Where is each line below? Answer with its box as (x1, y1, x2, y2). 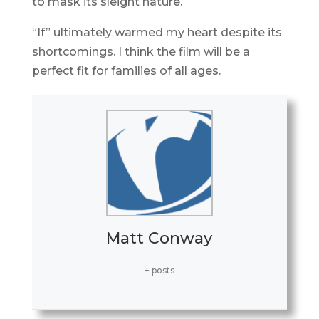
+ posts (144, 265, 174, 276)
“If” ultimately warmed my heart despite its (31, 26, 282, 40)
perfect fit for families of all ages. (31, 64, 221, 78)
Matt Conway (106, 229, 213, 249)
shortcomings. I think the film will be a (31, 45, 250, 59)
